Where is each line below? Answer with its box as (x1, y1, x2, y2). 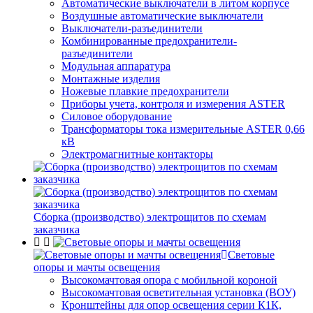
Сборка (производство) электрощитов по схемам (34, 211, 266, 223)
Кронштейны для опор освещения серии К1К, (61, 299, 282, 311)
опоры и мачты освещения (34, 261, 160, 273)
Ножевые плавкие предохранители (61, 85, 229, 97)
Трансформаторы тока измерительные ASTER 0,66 (61, 123, 305, 135)
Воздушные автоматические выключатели (61, 10, 263, 22)
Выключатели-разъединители (61, 22, 203, 34)
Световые (228, 249, 275, 261)
